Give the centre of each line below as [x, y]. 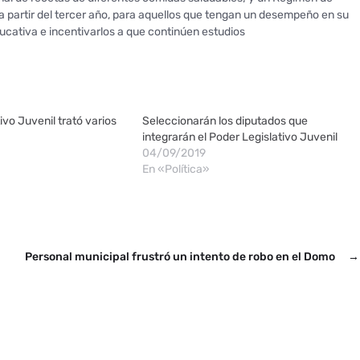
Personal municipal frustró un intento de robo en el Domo [180, 257]
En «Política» [176, 169]
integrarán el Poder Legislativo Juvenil [239, 137]
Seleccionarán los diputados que [225, 121]
